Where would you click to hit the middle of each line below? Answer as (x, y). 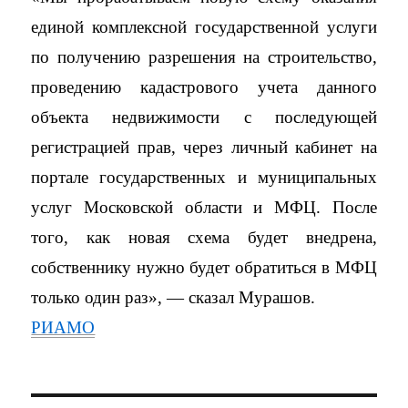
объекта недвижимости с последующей (204, 117)
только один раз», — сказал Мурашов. (173, 297)
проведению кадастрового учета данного (204, 87)
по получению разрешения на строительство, (204, 57)
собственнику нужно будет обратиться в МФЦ (204, 267)
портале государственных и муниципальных (204, 177)
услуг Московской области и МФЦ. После (204, 207)
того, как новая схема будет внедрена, (204, 237)
